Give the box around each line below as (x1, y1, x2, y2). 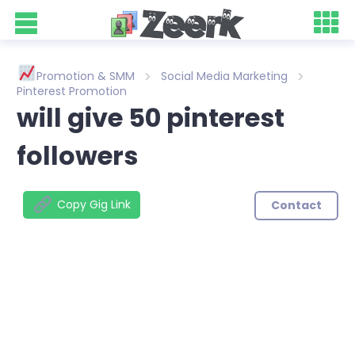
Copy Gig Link (57, 197, 132, 213)
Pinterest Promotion (17, 82, 127, 99)
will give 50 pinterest (17, 99, 284, 136)
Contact (270, 197, 322, 213)
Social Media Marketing (161, 67, 288, 84)
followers (17, 137, 138, 174)
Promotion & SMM (36, 67, 136, 84)
